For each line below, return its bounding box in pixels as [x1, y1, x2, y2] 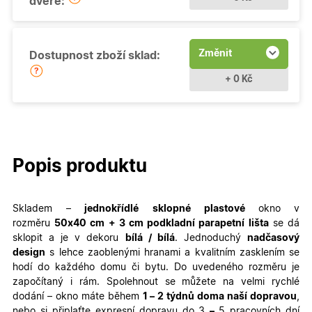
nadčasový [247, 233, 300, 244]
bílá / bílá [125, 233, 175, 244]
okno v [258, 204, 299, 214]
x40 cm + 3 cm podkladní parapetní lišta [68, 219, 269, 229]
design [13, 248, 45, 258]
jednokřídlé [84, 204, 139, 214]
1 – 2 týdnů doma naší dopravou [142, 292, 297, 302]
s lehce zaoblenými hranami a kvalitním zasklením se [45, 248, 299, 258]
